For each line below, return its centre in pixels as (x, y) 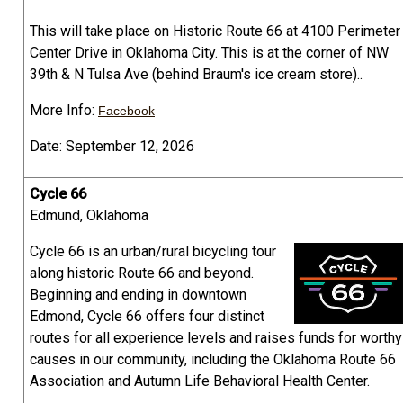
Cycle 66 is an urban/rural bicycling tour (153, 252)
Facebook (126, 111)
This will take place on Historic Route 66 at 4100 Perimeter (215, 31)
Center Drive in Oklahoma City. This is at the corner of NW (209, 53)
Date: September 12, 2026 (112, 147)
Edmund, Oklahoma (89, 216)
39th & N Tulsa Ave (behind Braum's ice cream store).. (196, 75)
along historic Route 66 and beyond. (142, 273)
